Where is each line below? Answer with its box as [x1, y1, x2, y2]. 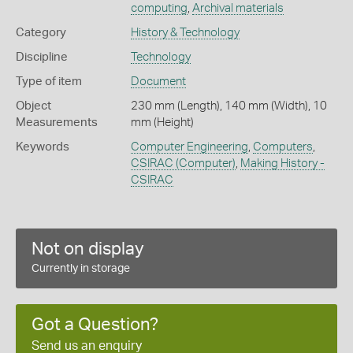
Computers [252, 141, 313, 153]
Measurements [16, 117, 98, 128]
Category [16, 27, 66, 39]
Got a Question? [32, 316, 158, 333]
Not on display [32, 240, 144, 258]
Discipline [16, 51, 68, 63]
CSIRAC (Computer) [130, 158, 236, 169]
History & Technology [130, 27, 240, 39]
